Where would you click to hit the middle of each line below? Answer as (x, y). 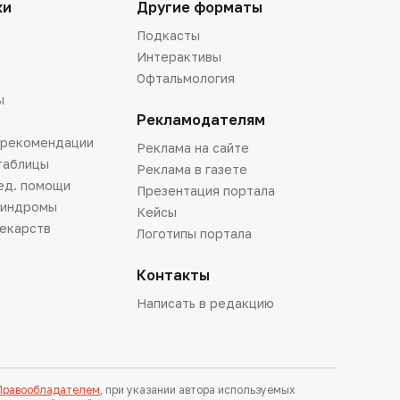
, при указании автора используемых (198, 390)
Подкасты (168, 36)
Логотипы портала (194, 234)
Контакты (173, 275)
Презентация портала (205, 191)
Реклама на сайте (192, 148)
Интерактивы (179, 57)
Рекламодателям (200, 120)
